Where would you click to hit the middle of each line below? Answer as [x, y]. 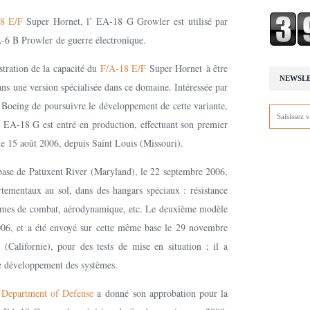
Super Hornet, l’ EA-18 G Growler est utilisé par [126, 21]
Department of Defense [48, 293]
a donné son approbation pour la [161, 293]
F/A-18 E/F [123, 68]
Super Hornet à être [187, 68]
